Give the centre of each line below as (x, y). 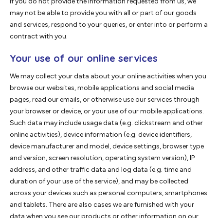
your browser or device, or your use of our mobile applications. (107, 111)
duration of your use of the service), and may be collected (99, 182)
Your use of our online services (84, 58)
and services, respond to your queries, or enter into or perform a (109, 25)
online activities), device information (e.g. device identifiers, (101, 135)
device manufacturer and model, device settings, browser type (107, 146)
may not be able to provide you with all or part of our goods (103, 13)
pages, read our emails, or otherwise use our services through (105, 100)
